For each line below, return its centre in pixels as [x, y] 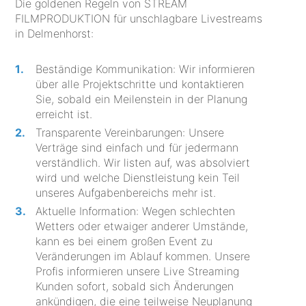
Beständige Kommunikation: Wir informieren [145, 69]
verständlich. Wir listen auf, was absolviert [143, 163]
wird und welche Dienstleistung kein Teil [138, 178]
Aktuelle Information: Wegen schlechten [136, 211]
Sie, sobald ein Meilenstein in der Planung [142, 99]
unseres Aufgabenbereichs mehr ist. [126, 193]
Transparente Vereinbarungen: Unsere [130, 133]
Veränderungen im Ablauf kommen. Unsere [143, 256]
